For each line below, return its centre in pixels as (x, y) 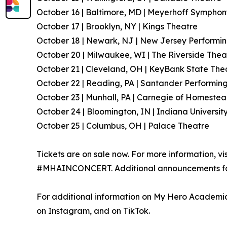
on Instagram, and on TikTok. (93, 211)
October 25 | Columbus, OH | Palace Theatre (123, 125)
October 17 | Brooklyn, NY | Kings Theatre (117, 26)
